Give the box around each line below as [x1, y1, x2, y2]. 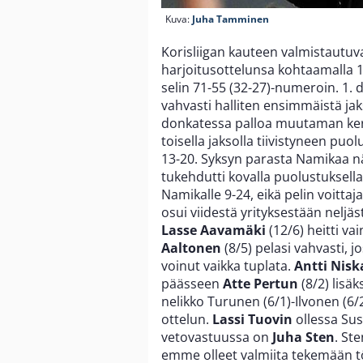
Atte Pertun [223, 274, 298, 293]
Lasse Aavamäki [161, 220, 266, 239]
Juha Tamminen [192, 11, 269, 26]
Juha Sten [272, 327, 335, 346]
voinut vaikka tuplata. [161, 256, 294, 275]
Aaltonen [161, 238, 221, 257]
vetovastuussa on [161, 327, 272, 346]
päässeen [161, 274, 223, 293]
